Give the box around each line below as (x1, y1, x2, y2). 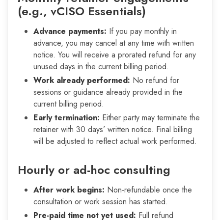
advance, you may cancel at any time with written (33, 37, 194, 49)
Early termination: (33, 111, 100, 123)
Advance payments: (33, 25, 107, 37)
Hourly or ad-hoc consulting (18, 161, 170, 178)
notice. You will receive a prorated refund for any (33, 49, 196, 60)
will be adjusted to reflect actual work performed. (33, 135, 197, 147)
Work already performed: (33, 74, 130, 86)
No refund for (130, 74, 179, 86)
